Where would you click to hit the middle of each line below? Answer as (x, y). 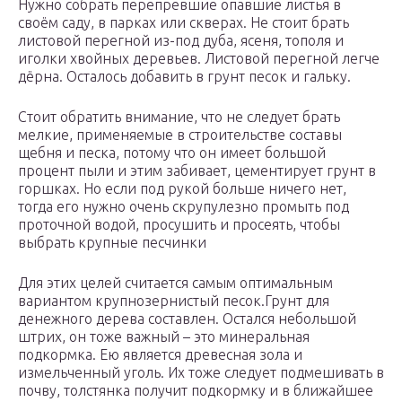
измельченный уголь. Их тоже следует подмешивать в (201, 373)
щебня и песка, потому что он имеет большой (172, 153)
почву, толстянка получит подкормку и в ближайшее (196, 391)
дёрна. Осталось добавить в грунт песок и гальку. (184, 77)
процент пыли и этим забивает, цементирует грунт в (197, 171)
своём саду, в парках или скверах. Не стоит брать (184, 23)
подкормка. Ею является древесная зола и (160, 355)
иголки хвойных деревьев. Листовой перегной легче (199, 59)
